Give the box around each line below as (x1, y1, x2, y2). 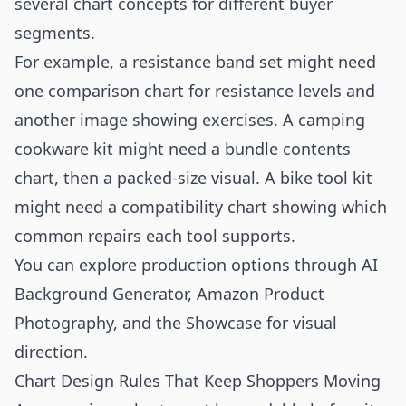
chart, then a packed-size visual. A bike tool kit (14, 167, 372, 188)
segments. (14, 22, 95, 43)
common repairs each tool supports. (14, 225, 295, 246)
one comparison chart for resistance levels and (14, 80, 375, 101)
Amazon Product (197, 283, 324, 304)
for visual (262, 312, 337, 333)
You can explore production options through (14, 254, 362, 275)
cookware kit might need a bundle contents (14, 138, 351, 159)
